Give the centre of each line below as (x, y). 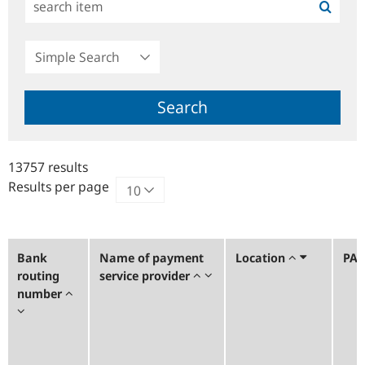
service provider (146, 275)
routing (38, 275)
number (41, 293)
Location (262, 257)
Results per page (59, 187)
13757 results (48, 167)
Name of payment (152, 257)
